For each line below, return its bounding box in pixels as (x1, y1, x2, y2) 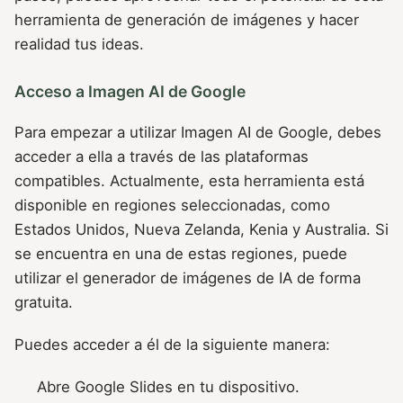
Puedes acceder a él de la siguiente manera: (14, 336, 330, 354)
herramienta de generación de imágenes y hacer (14, 11, 359, 30)
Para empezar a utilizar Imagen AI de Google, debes (14, 122, 381, 141)
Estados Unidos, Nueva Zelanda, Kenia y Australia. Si (14, 219, 389, 238)
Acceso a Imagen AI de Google (14, 81, 246, 101)
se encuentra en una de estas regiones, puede (14, 244, 347, 263)
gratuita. (14, 292, 73, 311)
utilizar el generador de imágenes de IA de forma (14, 268, 361, 287)
